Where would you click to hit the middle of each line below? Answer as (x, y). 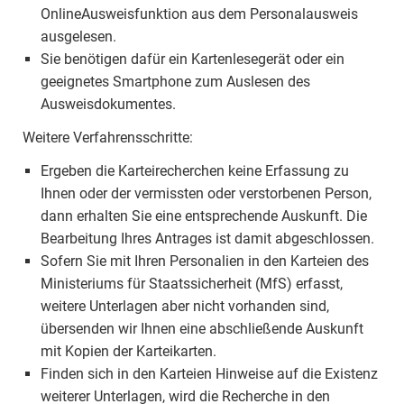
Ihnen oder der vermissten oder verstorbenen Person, (206, 193)
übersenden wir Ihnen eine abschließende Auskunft (202, 329)
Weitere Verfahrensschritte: (108, 138)
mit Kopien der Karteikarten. (129, 351)
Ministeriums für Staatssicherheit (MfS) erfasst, (192, 284)
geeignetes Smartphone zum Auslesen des (175, 82)
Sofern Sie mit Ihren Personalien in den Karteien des (205, 261)
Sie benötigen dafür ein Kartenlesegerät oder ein (193, 59)
